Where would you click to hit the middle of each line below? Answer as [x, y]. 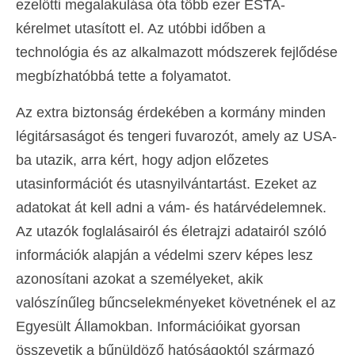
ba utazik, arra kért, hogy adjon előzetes [142, 160]
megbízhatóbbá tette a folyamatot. [124, 76]
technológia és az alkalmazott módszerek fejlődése [177, 53]
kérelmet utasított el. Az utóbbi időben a [141, 29]
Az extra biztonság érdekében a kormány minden [171, 113]
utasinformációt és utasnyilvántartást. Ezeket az [166, 184]
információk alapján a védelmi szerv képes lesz [164, 256]
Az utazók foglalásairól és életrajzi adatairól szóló [171, 232]
